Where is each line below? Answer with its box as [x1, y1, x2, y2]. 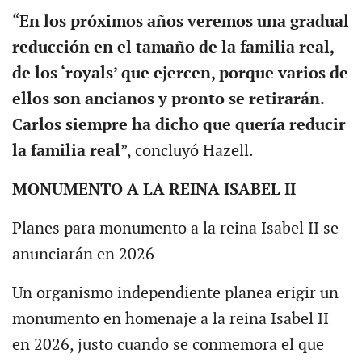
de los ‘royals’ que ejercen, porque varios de [11, 64, 348, 84]
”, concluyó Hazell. [120, 141, 254, 162]
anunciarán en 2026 [11, 245, 154, 265]
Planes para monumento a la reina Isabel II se [11, 219, 339, 239]
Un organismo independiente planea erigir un [11, 284, 339, 304]
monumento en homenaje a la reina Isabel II [11, 309, 329, 330]
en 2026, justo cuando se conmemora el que [11, 335, 324, 356]
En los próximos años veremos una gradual [19, 12, 349, 32]
